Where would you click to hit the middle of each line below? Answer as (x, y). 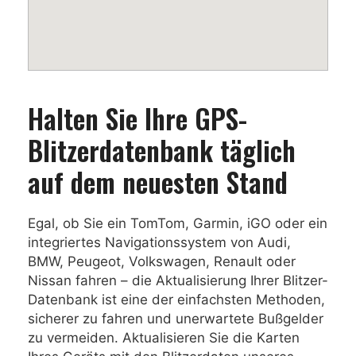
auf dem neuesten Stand (158, 182)
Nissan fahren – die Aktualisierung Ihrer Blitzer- (178, 281)
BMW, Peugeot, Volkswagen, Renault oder (162, 261)
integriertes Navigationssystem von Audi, (159, 242)
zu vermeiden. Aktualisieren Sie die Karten (164, 338)
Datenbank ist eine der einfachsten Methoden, (176, 300)
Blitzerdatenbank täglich (162, 150)
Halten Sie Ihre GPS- (137, 118)
